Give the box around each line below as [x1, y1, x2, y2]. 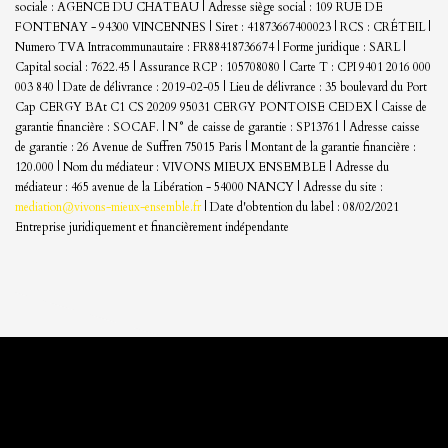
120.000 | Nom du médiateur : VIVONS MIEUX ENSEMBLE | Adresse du [15, 158, 389, 175]
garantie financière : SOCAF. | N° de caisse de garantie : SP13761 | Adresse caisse [15, 118, 420, 135]
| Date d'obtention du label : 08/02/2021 [201, 198, 399, 215]
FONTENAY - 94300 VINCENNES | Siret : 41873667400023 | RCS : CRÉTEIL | [15, 18, 431, 35]
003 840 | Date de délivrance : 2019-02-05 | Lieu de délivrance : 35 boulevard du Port [15, 78, 427, 95]
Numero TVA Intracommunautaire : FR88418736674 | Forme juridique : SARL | [15, 38, 406, 55]
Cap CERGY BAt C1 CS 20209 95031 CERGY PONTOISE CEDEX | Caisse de [15, 98, 427, 115]
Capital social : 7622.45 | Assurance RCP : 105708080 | [15, 58, 289, 75]
